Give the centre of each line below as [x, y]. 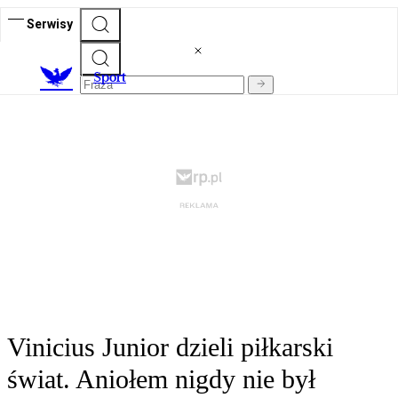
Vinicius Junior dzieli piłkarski [170, 347]
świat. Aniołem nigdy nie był [161, 379]
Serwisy [50, 24]
